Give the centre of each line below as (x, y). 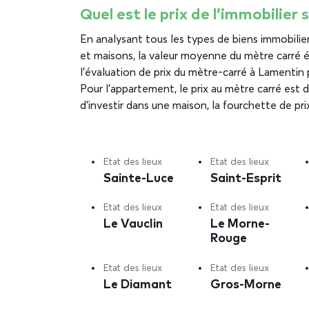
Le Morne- (240, 223)
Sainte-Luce (139, 177)
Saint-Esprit (246, 177)
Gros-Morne (246, 283)
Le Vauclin (133, 223)
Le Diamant (138, 283)
